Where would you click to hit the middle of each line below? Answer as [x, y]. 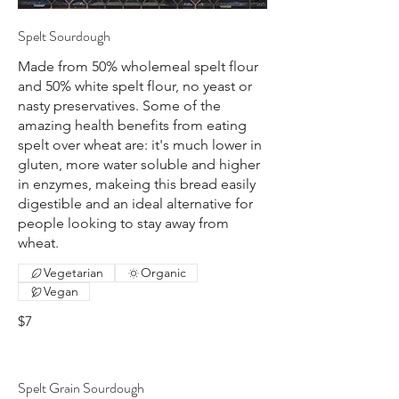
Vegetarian [73, 273]
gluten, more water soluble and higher [139, 165]
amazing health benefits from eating [132, 126]
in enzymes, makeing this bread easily [137, 184]
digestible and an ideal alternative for [135, 204]
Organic [163, 273]
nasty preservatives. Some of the [119, 106]
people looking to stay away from [123, 224]
